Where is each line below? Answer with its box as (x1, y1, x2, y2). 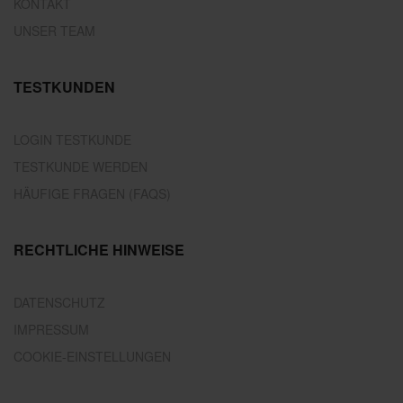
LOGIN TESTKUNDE (13, 130, 131, 148)
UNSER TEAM (13, 21, 95, 40)
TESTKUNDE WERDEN (13, 157, 148, 175)
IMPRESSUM (13, 319, 89, 338)
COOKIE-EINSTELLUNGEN (13, 346, 171, 365)
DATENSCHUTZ (13, 292, 105, 311)
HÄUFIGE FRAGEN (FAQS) (13, 184, 171, 202)
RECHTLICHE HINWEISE (13, 238, 184, 260)
